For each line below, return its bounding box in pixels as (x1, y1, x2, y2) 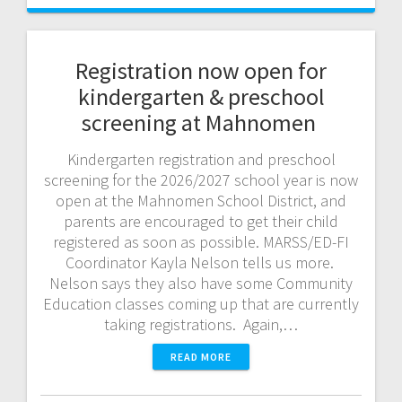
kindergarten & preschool (77, 81, 325, 111)
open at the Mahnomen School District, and (56, 189, 346, 211)
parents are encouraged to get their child (64, 210, 338, 232)
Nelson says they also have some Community (49, 272, 353, 293)
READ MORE (170, 349, 232, 363)
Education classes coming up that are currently (43, 293, 359, 314)
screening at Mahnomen (82, 107, 320, 137)
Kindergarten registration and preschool (66, 148, 336, 170)
